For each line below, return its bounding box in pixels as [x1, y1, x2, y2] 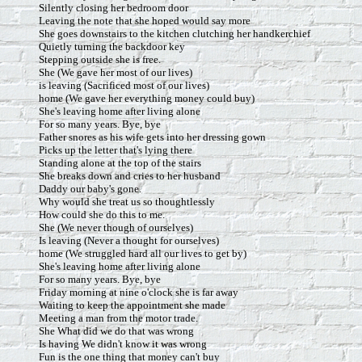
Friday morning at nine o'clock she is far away [39, 286, 238, 298]
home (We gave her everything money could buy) [39, 92, 255, 104]
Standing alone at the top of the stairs [39, 157, 201, 169]
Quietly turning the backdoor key [39, 40, 185, 53]
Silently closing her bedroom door [39, 2, 188, 14]
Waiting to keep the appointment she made [39, 299, 225, 311]
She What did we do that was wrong [39, 325, 194, 337]
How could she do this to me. [39, 208, 165, 221]
